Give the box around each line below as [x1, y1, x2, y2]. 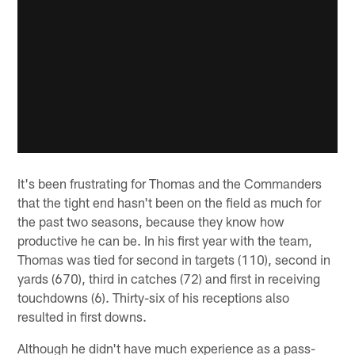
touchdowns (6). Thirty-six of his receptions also [17, 289, 290, 306]
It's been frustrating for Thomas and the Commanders [17, 175, 323, 192]
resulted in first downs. [17, 308, 147, 325]
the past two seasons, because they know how [17, 213, 285, 230]
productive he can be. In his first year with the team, [17, 232, 313, 249]
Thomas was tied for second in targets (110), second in [17, 251, 331, 268]
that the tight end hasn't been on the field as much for [17, 194, 322, 211]
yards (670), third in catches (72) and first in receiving [17, 270, 321, 287]
